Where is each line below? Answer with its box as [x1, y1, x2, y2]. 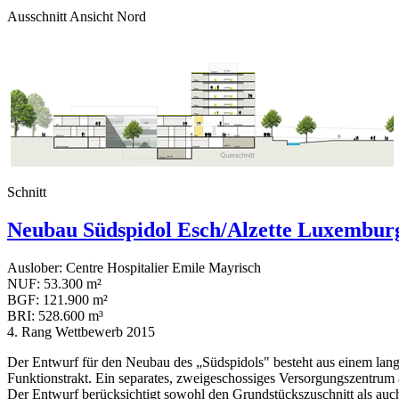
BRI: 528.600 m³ [7, 307, 103, 323]
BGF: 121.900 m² [7, 291, 108, 307]
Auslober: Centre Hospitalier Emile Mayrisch [7, 259, 261, 275]
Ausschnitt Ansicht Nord [7, 8, 146, 24]
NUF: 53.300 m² [7, 275, 102, 291]
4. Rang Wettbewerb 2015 [7, 323, 155, 339]
